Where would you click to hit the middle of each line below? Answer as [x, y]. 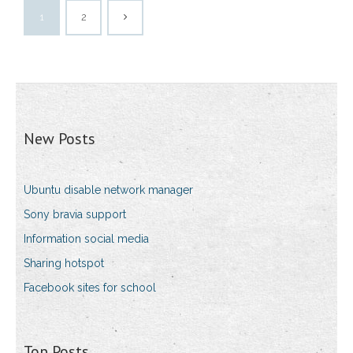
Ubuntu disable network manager [108, 190]
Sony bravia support [75, 215]
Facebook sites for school [90, 288]
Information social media [86, 239]
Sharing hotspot [64, 264]
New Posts [59, 139]
